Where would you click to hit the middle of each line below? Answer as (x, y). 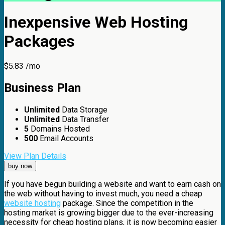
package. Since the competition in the (127, 203)
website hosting (32, 203)
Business (30, 88)
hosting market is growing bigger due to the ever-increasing (109, 213)
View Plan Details (35, 156)
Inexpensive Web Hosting (96, 22)
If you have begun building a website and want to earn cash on (113, 184)
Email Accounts (66, 139)
